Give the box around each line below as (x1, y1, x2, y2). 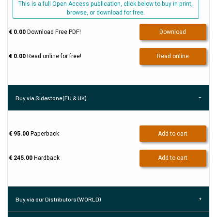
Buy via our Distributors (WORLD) (15, 196, 101, 203)
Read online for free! (25, 52, 81, 61)
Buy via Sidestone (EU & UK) (15, 94, 86, 101)
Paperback (29, 129, 59, 138)
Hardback (32, 154, 60, 163)
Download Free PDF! (25, 28, 81, 37)
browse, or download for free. (66, 8, 145, 17)
